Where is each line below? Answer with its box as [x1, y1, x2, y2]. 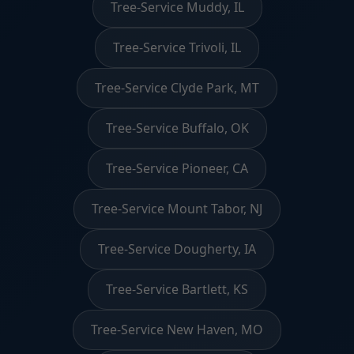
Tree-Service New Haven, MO [91, 320, 263, 338]
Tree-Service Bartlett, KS [106, 280, 248, 298]
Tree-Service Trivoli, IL [113, 38, 241, 56]
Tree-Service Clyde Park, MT [95, 78, 259, 96]
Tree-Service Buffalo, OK [105, 119, 249, 137]
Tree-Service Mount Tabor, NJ [92, 199, 262, 217]
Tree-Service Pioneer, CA [106, 159, 248, 177]
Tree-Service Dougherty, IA [98, 239, 256, 258]
